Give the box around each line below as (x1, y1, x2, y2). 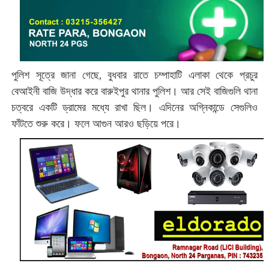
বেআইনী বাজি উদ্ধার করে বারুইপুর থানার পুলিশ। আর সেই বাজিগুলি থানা (11, 84, 258, 98)
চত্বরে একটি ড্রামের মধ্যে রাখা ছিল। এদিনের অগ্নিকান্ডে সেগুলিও (11, 100, 258, 114)
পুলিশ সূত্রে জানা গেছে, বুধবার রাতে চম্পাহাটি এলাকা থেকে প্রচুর (11, 68, 258, 82)
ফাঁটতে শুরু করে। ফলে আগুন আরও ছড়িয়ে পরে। (11, 116, 181, 130)
